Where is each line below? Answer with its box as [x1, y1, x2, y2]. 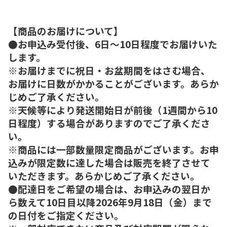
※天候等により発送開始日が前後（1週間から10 [8, 102, 217, 117]
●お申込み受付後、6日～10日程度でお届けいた [8, 36, 217, 51]
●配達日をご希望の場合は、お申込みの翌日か [8, 181, 210, 196]
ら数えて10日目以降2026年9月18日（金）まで [8, 195, 212, 209]
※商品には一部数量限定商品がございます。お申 [8, 142, 219, 156]
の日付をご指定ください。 [8, 208, 124, 222]
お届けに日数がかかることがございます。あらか [8, 76, 219, 90]
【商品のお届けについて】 [8, 23, 123, 37]
